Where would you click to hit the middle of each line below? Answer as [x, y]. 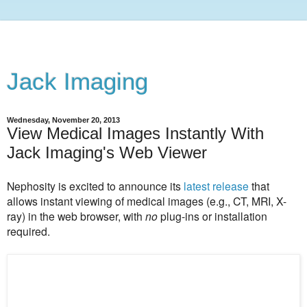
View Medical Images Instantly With [135, 133]
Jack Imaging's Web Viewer [107, 152]
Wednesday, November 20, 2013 [63, 120]
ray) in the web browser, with [76, 216]
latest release [216, 185]
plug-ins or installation [212, 216]
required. [30, 231]
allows [24, 200]
